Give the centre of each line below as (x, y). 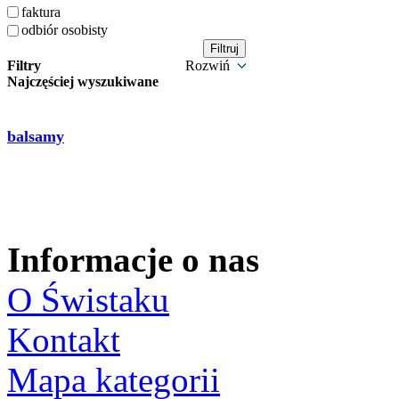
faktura (41, 12)
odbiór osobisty (65, 29)
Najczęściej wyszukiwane (83, 81)
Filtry (24, 65)
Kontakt (64, 340)
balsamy (36, 136)
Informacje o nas (133, 260)
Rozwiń (209, 65)
